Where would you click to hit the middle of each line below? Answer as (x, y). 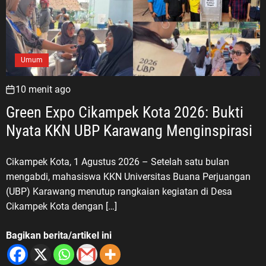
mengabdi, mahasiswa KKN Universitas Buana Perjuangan (128, 176)
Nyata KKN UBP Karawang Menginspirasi (129, 130)
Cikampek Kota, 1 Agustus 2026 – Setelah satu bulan (118, 161)
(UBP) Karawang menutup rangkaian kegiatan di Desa (119, 191)
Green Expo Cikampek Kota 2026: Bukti (125, 112)
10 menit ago (43, 89)
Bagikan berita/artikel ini (59, 235)
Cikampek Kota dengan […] (61, 206)
